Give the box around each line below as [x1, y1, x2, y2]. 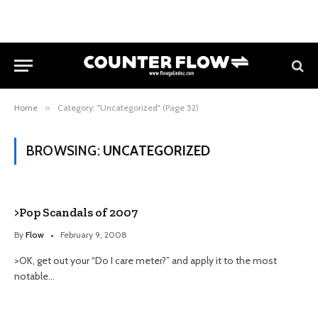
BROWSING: [26, 143, 103, 159]
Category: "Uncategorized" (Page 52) [57, 102, 199, 113]
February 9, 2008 [60, 229, 127, 240]
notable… [14, 270, 55, 283]
